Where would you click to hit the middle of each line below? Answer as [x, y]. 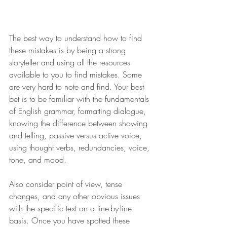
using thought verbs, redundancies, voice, [81, 148]
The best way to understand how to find [77, 38]
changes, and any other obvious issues [76, 196]
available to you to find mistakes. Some [77, 75]
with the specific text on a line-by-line [72, 209]
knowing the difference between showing [80, 123]
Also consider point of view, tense [67, 184]
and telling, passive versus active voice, [77, 136]
